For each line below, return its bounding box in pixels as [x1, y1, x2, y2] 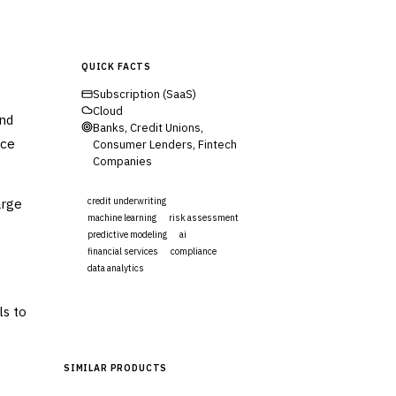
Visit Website [121, 300, 198, 316]
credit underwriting [88, 194, 166, 207]
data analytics [88, 262, 144, 274]
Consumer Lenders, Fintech [93, 136, 237, 152]
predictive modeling [88, 228, 167, 240]
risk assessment [169, 211, 239, 224]
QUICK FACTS [81, 59, 152, 72]
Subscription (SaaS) [93, 86, 196, 102]
